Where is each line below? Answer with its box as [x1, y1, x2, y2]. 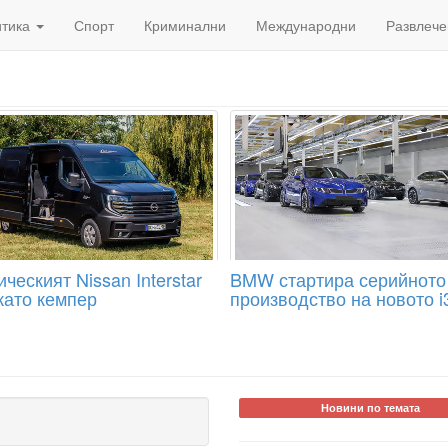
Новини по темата [320, 400, 420, 415]
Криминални [144, 15, 226, 35]
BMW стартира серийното [230, 266, 446, 292]
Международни [256, 15, 356, 35]
